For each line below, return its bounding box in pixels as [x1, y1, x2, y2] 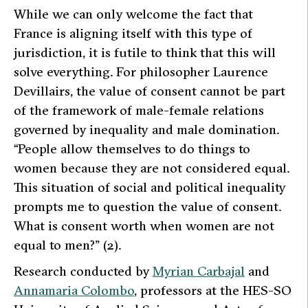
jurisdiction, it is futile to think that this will [14, 43, 276, 60]
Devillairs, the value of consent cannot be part [14, 82, 285, 99]
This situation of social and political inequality [14, 178, 286, 195]
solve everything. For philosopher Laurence [14, 63, 268, 80]
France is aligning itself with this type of [14, 24, 252, 41]
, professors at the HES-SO [134, 281, 291, 298]
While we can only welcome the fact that [14, 5, 253, 22]
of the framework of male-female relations [14, 101, 264, 118]
